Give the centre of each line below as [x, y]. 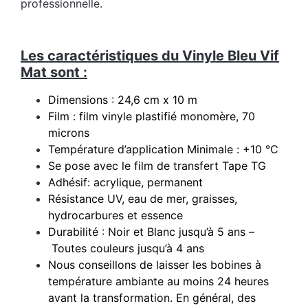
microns [69, 133]
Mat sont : [54, 73]
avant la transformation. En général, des [152, 298]
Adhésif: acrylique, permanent [125, 183]
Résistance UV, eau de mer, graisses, [143, 199]
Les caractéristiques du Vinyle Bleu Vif [150, 56]
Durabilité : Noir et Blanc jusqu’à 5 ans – [151, 232]
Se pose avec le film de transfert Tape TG [157, 166]
